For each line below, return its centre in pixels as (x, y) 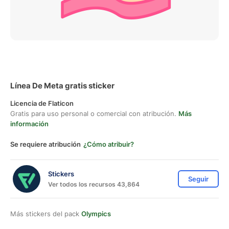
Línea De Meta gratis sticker (62, 86)
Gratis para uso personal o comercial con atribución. (94, 113)
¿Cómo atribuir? (109, 144)
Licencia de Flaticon (42, 103)
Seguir (198, 179)
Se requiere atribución (45, 144)
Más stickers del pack (46, 214)
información (29, 124)
